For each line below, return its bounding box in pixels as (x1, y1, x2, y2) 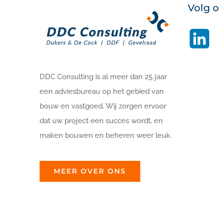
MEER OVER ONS (54, 167, 127, 176)
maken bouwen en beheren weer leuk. (40, 131, 172, 140)
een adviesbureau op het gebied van (40, 87, 164, 96)
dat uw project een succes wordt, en (40, 116, 163, 126)
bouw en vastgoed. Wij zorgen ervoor (40, 102, 167, 111)
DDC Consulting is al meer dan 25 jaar (40, 72, 167, 82)
